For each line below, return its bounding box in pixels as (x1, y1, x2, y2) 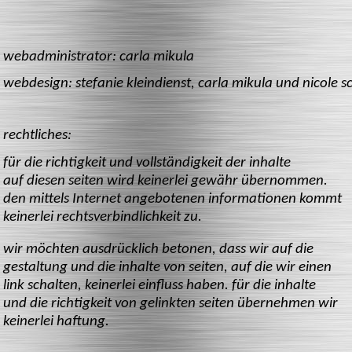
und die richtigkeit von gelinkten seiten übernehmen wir (3, 296, 338, 312)
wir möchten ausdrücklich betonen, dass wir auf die (3, 242, 313, 258)
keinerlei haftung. (3, 314, 109, 330)
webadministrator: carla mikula (3, 49, 194, 64)
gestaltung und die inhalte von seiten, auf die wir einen (3, 260, 332, 276)
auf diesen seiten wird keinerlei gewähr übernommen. (3, 174, 328, 189)
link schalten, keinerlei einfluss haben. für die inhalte (3, 278, 316, 294)
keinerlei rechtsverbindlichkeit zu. (3, 210, 202, 225)
